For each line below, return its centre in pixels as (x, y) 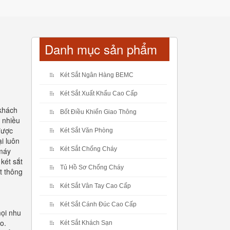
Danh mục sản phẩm (101, 49)
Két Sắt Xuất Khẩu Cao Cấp (99, 93)
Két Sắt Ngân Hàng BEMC (97, 75)
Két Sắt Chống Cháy (89, 149)
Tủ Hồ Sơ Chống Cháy (92, 167)
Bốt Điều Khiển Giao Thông (98, 112)
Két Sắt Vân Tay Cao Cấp (95, 186)
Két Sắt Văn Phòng (87, 130)
